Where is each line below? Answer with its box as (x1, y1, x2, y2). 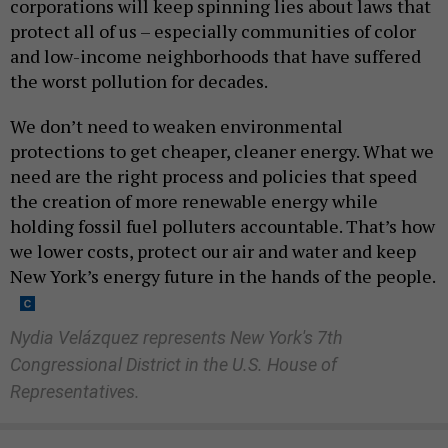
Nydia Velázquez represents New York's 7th (10, 327, 343, 349)
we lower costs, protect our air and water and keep (10, 239, 416, 264)
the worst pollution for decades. (10, 69, 268, 94)
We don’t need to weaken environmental (10, 114, 343, 139)
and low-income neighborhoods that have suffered (10, 44, 421, 69)
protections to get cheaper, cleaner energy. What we (10, 139, 434, 164)
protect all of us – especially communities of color (10, 19, 416, 44)
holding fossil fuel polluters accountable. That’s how (10, 214, 435, 239)
